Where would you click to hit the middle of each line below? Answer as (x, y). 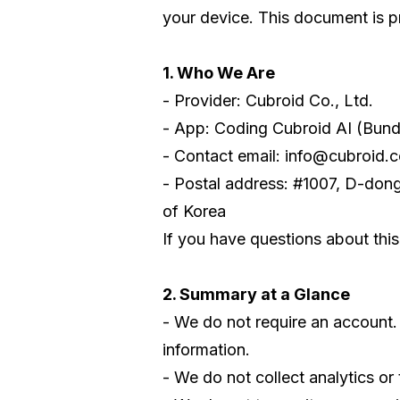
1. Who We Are (219, 72)
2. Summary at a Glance (256, 294)
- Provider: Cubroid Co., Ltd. (268, 100)
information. (206, 349)
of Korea (194, 211)
